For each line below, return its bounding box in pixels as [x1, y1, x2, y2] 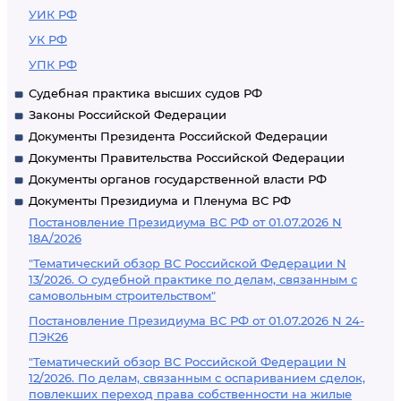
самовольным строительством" [29, 288, 216, 303]
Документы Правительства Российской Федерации [29, 150, 345, 165]
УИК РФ [29, 7, 77, 21]
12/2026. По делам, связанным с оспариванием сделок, [29, 371, 365, 385]
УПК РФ [29, 57, 77, 72]
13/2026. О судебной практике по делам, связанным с [29, 272, 357, 286]
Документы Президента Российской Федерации [29, 129, 328, 143]
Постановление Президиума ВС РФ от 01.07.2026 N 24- [29, 313, 364, 328]
